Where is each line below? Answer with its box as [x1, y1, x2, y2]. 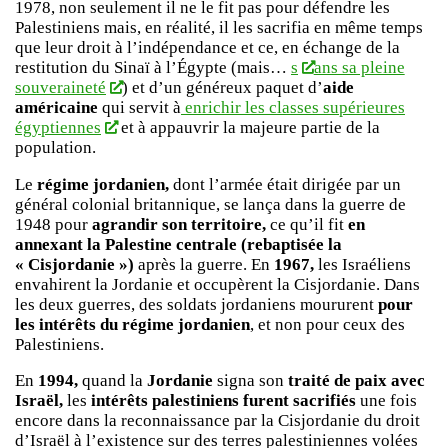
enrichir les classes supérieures [181, 97, 405, 117]
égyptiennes [15, 117, 101, 137]
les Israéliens [314, 254, 411, 274]
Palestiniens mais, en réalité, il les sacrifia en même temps [15, 17, 423, 37]
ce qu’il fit [266, 214, 348, 234]
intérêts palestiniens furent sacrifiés [91, 391, 356, 411]
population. [15, 137, 96, 157]
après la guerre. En [134, 254, 274, 274]
